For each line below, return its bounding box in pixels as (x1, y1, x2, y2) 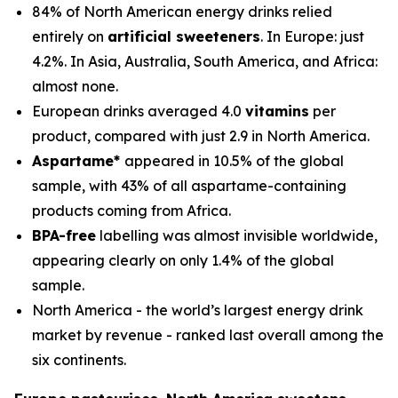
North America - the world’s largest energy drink (32, 301, 363, 319)
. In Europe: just (260, 28, 364, 45)
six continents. (32, 351, 126, 369)
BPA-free (32, 227, 96, 244)
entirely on (32, 28, 107, 45)
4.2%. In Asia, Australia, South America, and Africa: (32, 52, 378, 70)
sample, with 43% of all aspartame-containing (32, 177, 346, 195)
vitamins (245, 102, 309, 120)
